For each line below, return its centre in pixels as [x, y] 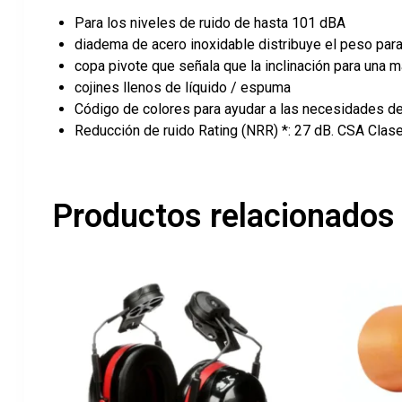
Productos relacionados [224, 217]
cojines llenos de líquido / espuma [183, 88]
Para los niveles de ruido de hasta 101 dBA [210, 23]
